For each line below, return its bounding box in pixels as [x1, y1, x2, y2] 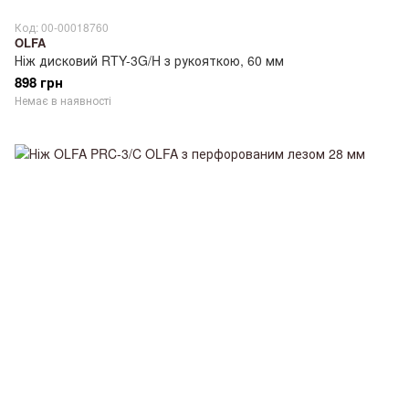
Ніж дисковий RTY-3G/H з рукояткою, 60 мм [15, 50, 284, 69]
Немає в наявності [15, 91, 111, 108]
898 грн [15, 71, 63, 92]
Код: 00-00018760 [15, 18, 109, 35]
